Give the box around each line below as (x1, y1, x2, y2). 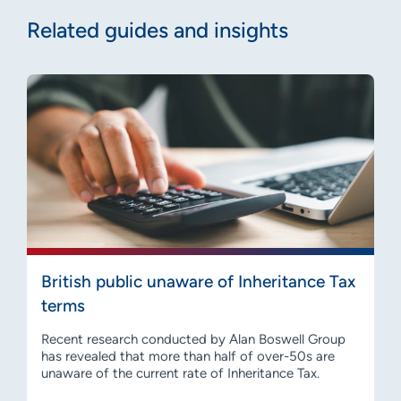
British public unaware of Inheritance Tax (41, 270, 355, 292)
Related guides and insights (27, 16, 288, 43)
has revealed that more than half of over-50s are (41, 347, 335, 364)
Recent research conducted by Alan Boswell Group (41, 330, 346, 347)
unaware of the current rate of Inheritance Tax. (41, 364, 320, 381)
